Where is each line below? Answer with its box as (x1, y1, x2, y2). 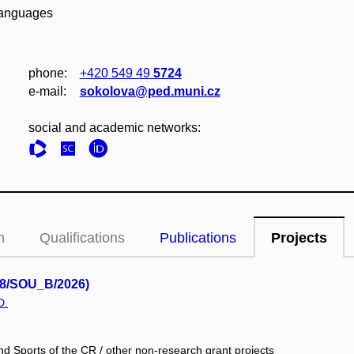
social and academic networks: (28, 121, 201, 134)
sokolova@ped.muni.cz (79, 85, 220, 98)
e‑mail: (28, 85, 66, 98)
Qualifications (40, 230, 125, 246)
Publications (160, 230, 236, 246)
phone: (28, 66, 67, 80)
